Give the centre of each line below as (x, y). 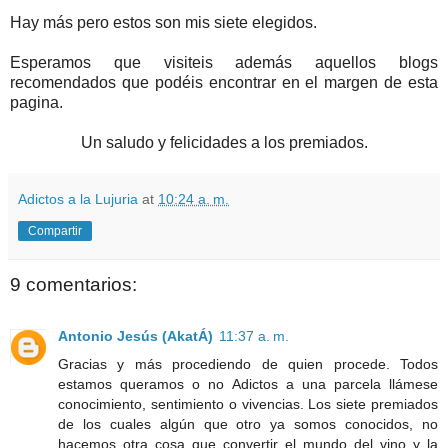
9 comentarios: (73, 284)
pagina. (36, 102)
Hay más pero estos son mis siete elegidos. (163, 22)
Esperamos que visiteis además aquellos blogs (224, 62)
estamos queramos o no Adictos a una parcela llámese (248, 384)
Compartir (55, 230)
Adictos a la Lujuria (78, 198)
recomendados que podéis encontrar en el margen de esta (224, 82)
